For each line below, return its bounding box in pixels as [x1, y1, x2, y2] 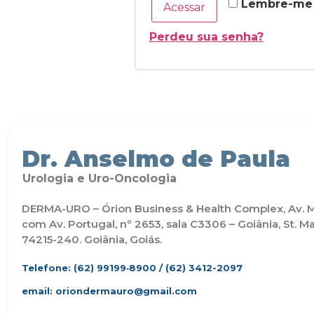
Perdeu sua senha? [149, 29, 264, 43]
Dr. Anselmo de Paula [22, 144, 290, 172]
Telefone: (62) [22, 261, 94, 273]
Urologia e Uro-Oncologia [22, 171, 177, 185]
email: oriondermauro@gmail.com [22, 285, 197, 297]
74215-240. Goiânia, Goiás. [22, 232, 162, 246]
